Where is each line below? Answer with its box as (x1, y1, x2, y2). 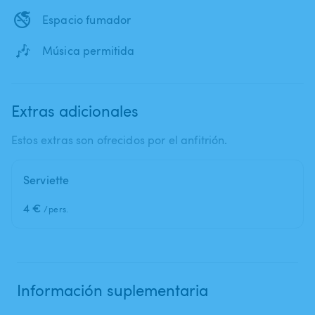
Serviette (23, 172, 70, 188)
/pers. (44, 202, 69, 214)
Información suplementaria (17, 278, 208, 300)
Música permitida (42, 42, 135, 58)
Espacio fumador (42, 11, 131, 27)
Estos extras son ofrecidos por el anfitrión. (11, 131, 228, 148)
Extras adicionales (11, 99, 139, 121)
